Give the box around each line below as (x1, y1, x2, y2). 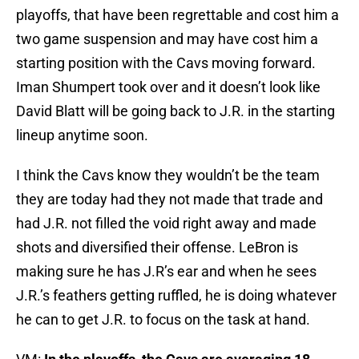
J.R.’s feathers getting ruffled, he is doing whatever (16, 287, 337, 305)
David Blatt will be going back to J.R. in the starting (16, 103, 335, 120)
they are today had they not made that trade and (16, 191, 323, 208)
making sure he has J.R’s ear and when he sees (16, 263, 317, 280)
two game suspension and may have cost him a (16, 30, 318, 48)
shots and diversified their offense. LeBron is (16, 239, 298, 256)
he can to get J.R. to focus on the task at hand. (16, 311, 310, 329)
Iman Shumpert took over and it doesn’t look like (16, 79, 321, 96)
